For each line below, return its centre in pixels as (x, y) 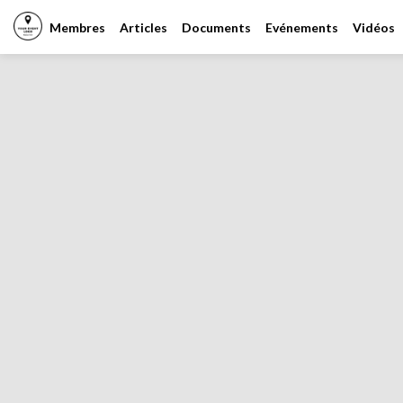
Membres (77, 27)
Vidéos (374, 27)
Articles (143, 27)
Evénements (302, 27)
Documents (216, 27)
